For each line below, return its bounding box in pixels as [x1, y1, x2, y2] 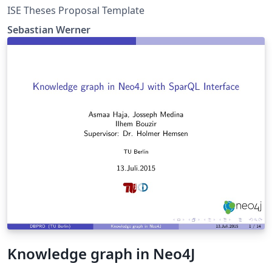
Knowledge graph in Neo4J [7, 243, 195, 264]
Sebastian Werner [7, 22, 90, 36]
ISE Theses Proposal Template [7, 3, 144, 17]
